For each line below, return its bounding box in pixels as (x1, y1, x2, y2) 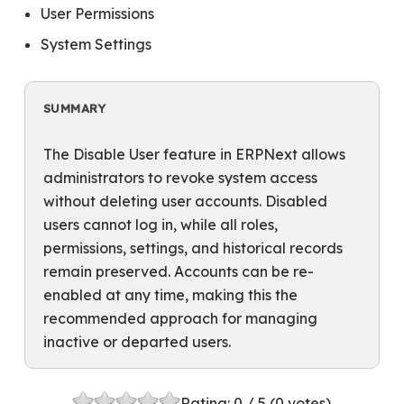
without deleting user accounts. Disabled (42, 192, 327, 210)
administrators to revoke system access (42, 169, 317, 187)
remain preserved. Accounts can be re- (42, 262, 314, 280)
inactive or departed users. (42, 333, 231, 351)
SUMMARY (42, 100, 106, 115)
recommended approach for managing (42, 309, 317, 327)
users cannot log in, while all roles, (42, 216, 278, 234)
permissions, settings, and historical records (42, 239, 343, 257)
